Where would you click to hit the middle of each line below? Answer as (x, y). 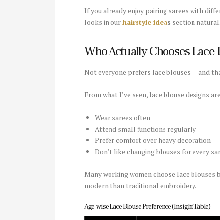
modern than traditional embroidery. (140, 185)
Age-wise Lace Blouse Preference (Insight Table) (147, 206)
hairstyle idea (145, 22)
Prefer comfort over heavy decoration (153, 140)
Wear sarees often (123, 117)
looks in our (103, 22)
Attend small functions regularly (145, 129)
